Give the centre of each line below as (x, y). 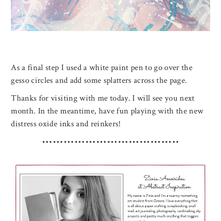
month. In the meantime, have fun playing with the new (107, 111)
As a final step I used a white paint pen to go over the (102, 68)
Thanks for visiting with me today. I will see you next (103, 98)
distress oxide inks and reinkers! (66, 124)
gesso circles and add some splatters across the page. (99, 81)
